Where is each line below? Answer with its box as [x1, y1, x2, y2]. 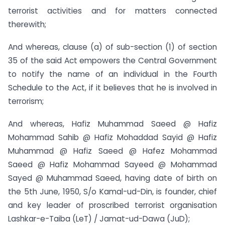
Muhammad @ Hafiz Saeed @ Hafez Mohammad [8, 146, 217, 156]
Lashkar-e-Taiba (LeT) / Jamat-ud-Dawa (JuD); [8, 213, 190, 224]
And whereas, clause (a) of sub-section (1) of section [8, 42, 217, 53]
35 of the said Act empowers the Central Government [8, 55, 217, 66]
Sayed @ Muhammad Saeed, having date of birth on [8, 173, 217, 183]
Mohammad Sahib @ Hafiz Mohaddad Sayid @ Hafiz [8, 132, 217, 143]
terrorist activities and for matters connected [8, 6, 217, 17]
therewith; [8, 19, 46, 30]
